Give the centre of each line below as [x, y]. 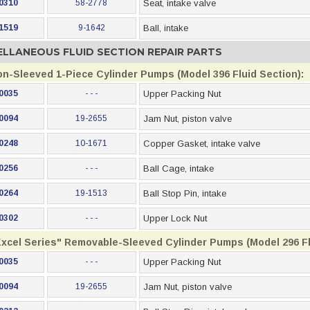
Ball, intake [165, 28]
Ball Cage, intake [178, 168]
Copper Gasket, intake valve [201, 144]
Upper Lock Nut [175, 218]
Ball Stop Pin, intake [184, 193]
